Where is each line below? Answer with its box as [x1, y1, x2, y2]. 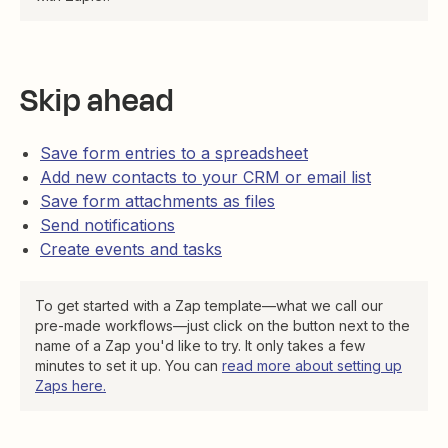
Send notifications [40, 215, 175, 235]
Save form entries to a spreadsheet [40, 143, 308, 163]
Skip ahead [20, 78, 174, 123]
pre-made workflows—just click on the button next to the [35, 317, 410, 334]
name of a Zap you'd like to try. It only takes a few [35, 337, 365, 354]
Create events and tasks [40, 239, 222, 259]
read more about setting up [222, 357, 402, 374]
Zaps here [35, 377, 103, 394]
